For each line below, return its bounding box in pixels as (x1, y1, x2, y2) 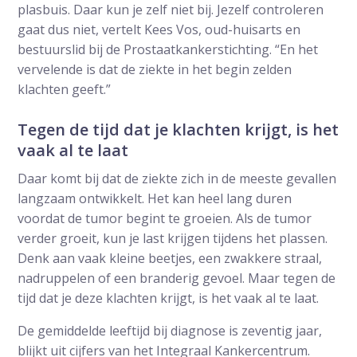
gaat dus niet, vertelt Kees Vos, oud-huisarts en (18, 20, 301, 38)
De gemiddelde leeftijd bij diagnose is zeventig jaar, (18, 321, 323, 339)
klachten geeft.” (18, 80, 112, 98)
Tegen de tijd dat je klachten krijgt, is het (18, 118, 339, 140)
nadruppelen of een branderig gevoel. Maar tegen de (18, 269, 336, 287)
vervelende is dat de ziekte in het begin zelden (18, 60, 292, 78)
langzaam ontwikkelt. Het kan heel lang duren (18, 189, 292, 207)
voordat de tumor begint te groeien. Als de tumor (18, 209, 312, 227)
